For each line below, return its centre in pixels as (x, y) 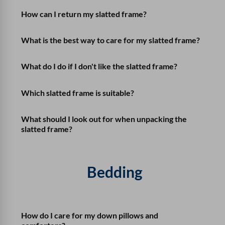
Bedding (115, 172)
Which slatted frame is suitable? (78, 92)
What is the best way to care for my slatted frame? (111, 40)
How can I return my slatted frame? (84, 14)
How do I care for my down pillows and (90, 215)
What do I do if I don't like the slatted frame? (99, 66)
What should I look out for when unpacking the (104, 119)
